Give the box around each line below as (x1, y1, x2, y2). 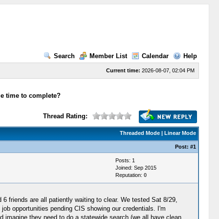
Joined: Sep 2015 (115, 164, 156, 171)
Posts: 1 (115, 157, 135, 163)
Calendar (141, 52, 169, 60)
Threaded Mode (119, 130, 160, 136)
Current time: (106, 67, 140, 74)
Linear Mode (164, 130, 196, 136)
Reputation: (115, 172, 144, 178)
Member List (89, 52, 127, 60)
